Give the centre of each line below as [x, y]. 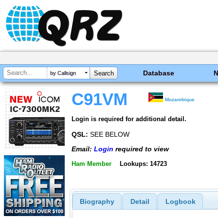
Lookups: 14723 [143, 163]
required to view [141, 149]
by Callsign [63, 73]
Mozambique [180, 100]
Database [159, 73]
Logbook [180, 202]
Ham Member [91, 163]
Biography [97, 202]
